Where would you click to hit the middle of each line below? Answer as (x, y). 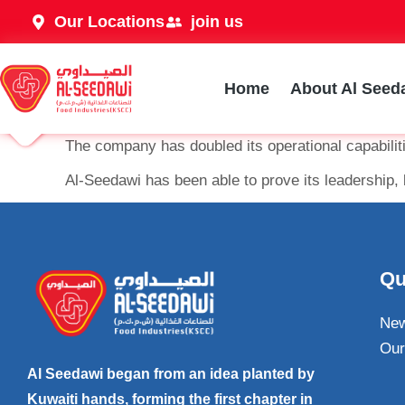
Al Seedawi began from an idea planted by (171, 374)
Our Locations (110, 22)
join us (217, 22)
